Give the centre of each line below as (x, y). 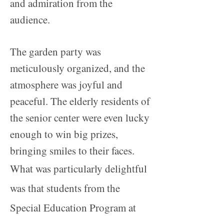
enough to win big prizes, (64, 134)
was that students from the (65, 188)
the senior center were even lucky (80, 118)
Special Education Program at (73, 208)
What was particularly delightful (78, 169)
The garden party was (55, 52)
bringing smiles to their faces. (72, 151)
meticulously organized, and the (77, 68)
